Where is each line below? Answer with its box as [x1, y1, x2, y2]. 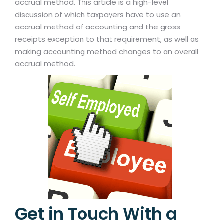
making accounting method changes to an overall [15, 46, 198, 57]
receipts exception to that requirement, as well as [15, 34, 199, 45]
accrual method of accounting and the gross [15, 22, 180, 32]
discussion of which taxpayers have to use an [15, 9, 181, 20]
